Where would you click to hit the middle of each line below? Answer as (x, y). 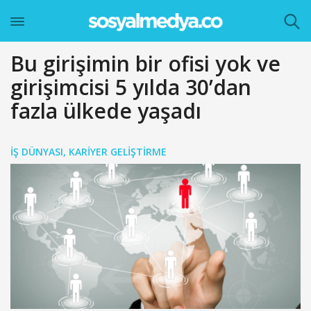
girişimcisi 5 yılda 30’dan (131, 87)
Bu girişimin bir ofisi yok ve (145, 64)
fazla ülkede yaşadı (106, 111)
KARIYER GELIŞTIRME (118, 152)
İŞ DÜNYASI (37, 152)
